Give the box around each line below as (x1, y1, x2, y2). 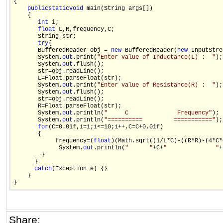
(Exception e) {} (52, 165, 108, 173)
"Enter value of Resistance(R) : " (97, 82, 216, 89)
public (27, 5, 48, 12)
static (48, 5, 69, 12)
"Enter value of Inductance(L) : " (97, 54, 216, 61)
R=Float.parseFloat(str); (13, 103, 132, 110)
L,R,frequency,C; (55, 26, 114, 33)
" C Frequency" (104, 110, 212, 117)
